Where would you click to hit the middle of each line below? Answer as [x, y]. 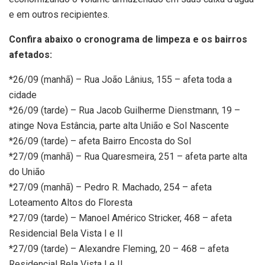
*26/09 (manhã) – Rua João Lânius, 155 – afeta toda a [120, 80]
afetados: [30, 55]
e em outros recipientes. [59, 15]
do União [27, 172]
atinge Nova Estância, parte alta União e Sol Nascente [119, 126]
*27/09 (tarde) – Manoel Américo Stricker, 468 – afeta [120, 218]
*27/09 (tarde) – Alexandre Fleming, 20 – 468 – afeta [119, 249]
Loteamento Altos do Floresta [71, 203]
